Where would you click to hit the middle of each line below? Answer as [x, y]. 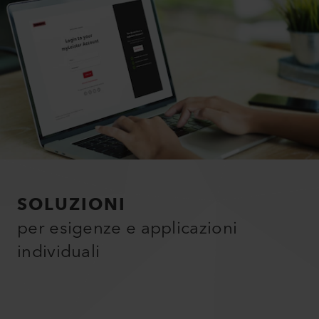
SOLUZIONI [72, 205]
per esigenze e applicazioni [127, 228]
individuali [59, 252]
